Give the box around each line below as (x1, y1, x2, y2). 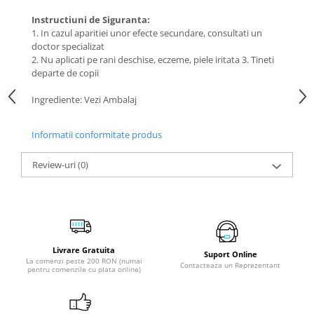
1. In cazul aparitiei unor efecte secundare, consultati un (32, 27, 262, 39)
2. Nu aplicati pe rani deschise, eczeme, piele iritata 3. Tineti (32, 53, 274, 66)
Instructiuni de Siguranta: (32, 13, 150, 26)
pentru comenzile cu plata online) (27, 264, 141, 274)
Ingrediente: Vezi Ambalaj (32, 93, 137, 106)
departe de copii (32, 67, 99, 79)
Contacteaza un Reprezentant (180, 260, 280, 270)
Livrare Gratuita (53, 245, 115, 255)
